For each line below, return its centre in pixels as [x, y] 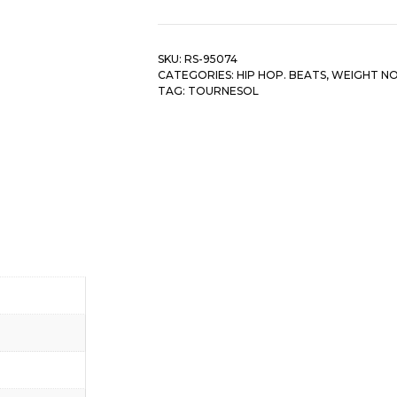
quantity [188, 21]
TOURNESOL [223, 91]
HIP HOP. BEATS [281, 75]
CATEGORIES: [197, 75]
